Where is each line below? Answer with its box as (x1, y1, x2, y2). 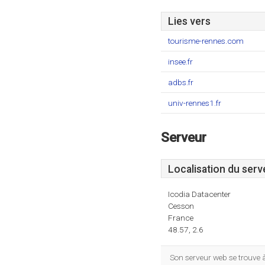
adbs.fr (168, 77, 193, 87)
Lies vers (168, 15, 211, 27)
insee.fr (168, 57, 193, 66)
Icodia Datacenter (168, 189, 231, 199)
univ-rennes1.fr (168, 98, 221, 108)
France (168, 213, 193, 222)
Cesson (168, 201, 194, 211)
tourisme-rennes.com (168, 36, 244, 46)
